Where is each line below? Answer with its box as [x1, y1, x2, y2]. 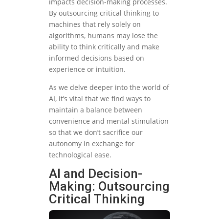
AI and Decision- [49, 166, 142, 181]
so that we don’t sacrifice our [49, 127, 143, 137]
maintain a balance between [49, 105, 142, 114]
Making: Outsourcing [49, 178, 170, 194]
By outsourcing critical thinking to [49, 8, 159, 18]
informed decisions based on [49, 53, 144, 63]
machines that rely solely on [49, 19, 141, 29]
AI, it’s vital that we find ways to [49, 93, 151, 103]
